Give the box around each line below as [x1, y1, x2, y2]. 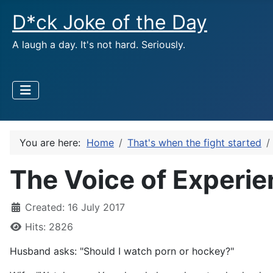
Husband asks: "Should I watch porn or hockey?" [10, 245, 234, 257]
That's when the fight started [127, 136, 261, 149]
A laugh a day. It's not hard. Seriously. [12, 38, 185, 51]
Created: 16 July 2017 [25, 201, 125, 213]
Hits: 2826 [25, 221, 73, 233]
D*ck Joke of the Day [12, 10, 207, 34]
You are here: [19, 136, 87, 149]
